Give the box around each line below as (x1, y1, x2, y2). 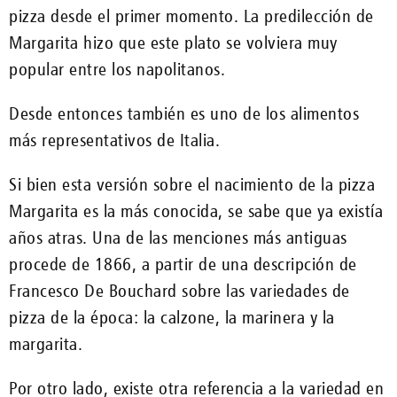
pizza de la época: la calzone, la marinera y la (9, 306, 335, 328)
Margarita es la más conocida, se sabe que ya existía (9, 199, 383, 222)
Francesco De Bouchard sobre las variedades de (9, 279, 350, 301)
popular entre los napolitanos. (9, 58, 235, 80)
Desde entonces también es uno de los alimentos (9, 102, 359, 124)
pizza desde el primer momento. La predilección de (9, 4, 374, 27)
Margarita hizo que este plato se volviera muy (9, 31, 338, 53)
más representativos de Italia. (9, 128, 220, 151)
